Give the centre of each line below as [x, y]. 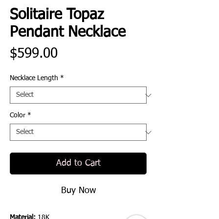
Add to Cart [78, 164]
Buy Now [78, 191]
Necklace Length [34, 78]
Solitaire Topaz [57, 15]
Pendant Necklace [68, 33]
